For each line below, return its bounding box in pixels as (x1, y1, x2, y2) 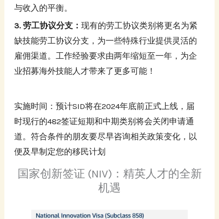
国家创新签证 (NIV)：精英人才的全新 (17, 167, 202, 180)
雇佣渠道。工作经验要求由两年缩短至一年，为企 (14, 50, 197, 61)
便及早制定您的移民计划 (14, 146, 106, 156)
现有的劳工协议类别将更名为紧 (81, 20, 198, 30)
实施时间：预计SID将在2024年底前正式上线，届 (14, 101, 195, 111)
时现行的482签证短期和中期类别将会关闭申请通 (14, 116, 195, 126)
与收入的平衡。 (14, 2, 73, 13)
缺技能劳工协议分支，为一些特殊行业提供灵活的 (14, 35, 197, 45)
